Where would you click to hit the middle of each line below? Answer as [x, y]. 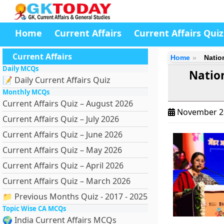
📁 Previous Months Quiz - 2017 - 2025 [75, 196]
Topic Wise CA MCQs [34, 208]
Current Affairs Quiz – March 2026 [66, 181]
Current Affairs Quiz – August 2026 [68, 103]
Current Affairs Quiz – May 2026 [62, 150]
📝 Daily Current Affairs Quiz [56, 80]
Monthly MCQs [26, 92]
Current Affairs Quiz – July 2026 [61, 119]
